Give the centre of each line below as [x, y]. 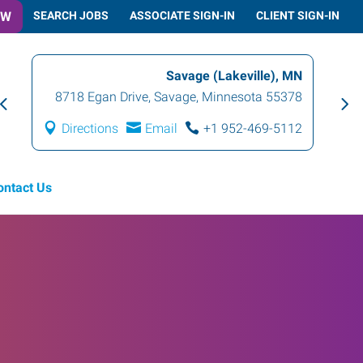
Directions [84, 128]
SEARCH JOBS [71, 15]
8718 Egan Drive [96, 97]
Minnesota [226, 97]
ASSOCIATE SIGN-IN [182, 15]
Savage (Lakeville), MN [228, 76]
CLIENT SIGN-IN [298, 15]
